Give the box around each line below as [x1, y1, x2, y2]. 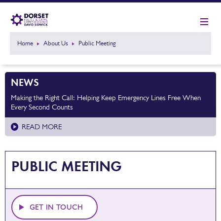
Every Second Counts [11, 103, 73, 111]
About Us [43, 39, 68, 47]
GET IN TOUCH [30, 203, 83, 211]
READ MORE [22, 122, 62, 131]
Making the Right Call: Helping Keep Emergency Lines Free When [11, 93, 201, 102]
